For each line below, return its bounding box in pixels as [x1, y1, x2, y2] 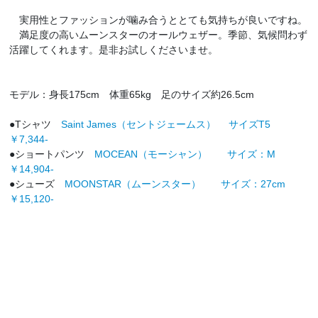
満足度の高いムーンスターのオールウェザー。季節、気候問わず [9, 28, 308, 40]
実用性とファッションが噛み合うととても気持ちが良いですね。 [9, 13, 308, 26]
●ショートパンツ [9, 148, 95, 160]
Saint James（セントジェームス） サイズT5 [61, 118, 291, 130]
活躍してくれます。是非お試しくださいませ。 [9, 43, 219, 55]
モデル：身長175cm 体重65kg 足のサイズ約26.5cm [9, 88, 255, 100]
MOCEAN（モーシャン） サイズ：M [94, 148, 296, 160]
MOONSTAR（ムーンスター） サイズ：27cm [65, 177, 306, 190]
